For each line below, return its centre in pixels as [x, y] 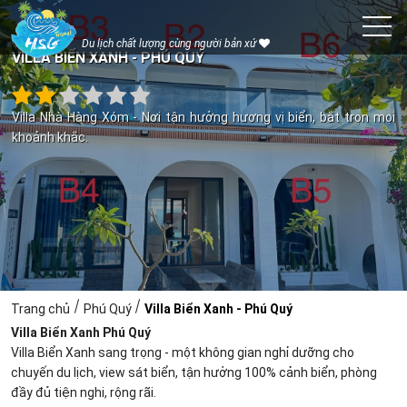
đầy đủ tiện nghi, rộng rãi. [84, 392]
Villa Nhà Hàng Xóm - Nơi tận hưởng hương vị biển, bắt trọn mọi [203, 118]
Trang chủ [41, 309]
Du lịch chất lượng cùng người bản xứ [170, 44]
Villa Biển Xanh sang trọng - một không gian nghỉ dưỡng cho [183, 352]
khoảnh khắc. [50, 138]
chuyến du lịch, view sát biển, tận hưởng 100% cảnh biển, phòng [194, 372]
